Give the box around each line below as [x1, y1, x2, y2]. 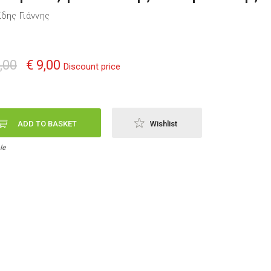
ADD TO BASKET [18, 119, 77, 128]
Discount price [64, 61, 120, 72]
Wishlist [150, 119, 177, 128]
